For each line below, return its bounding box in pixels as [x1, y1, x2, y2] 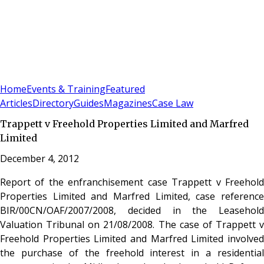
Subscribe [22, 68, 62, 80]
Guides [74, 97, 104, 110]
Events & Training [27, 82, 105, 96]
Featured [105, 82, 145, 96]
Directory [32, 97, 74, 110]
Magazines [104, 97, 152, 110]
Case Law [152, 97, 193, 110]
